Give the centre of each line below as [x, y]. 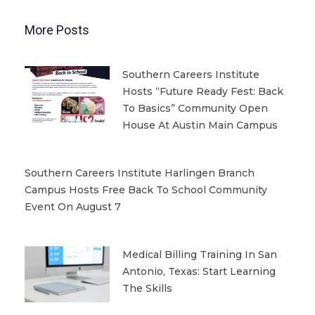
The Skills [147, 288]
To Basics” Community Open [195, 108]
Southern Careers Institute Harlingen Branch [140, 173]
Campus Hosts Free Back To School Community [146, 189]
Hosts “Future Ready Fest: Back [202, 91]
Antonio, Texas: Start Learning [199, 271]
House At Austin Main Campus [200, 125]
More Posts [57, 30]
